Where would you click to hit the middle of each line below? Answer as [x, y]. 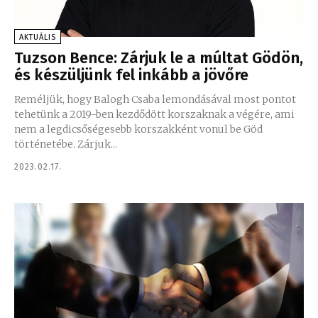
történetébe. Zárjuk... [66, 144]
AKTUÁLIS [38, 37]
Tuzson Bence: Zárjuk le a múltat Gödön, [159, 57]
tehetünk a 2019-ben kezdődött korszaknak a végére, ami [154, 114]
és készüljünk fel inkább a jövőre [131, 75]
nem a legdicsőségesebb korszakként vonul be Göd [138, 129]
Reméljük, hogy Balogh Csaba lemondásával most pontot [155, 99]
